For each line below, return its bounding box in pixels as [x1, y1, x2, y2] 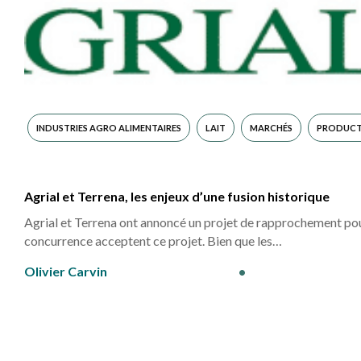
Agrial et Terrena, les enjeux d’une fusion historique [24, 189, 330, 204]
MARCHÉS [250, 122, 293, 133]
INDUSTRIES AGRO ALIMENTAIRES [36, 122, 181, 133]
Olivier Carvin [24, 263, 107, 279]
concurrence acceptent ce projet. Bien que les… [24, 233, 282, 248]
